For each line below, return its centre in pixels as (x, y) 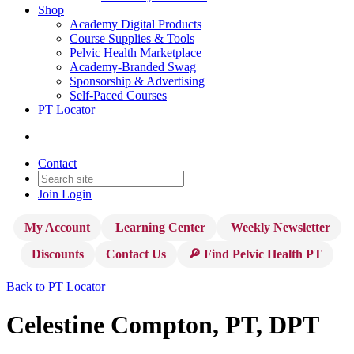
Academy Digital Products (136, 24)
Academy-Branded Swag (133, 67)
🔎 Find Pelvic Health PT (255, 254)
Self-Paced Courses (118, 95)
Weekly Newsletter (279, 227)
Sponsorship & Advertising (137, 81)
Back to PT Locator (56, 286)
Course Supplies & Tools (132, 38)
